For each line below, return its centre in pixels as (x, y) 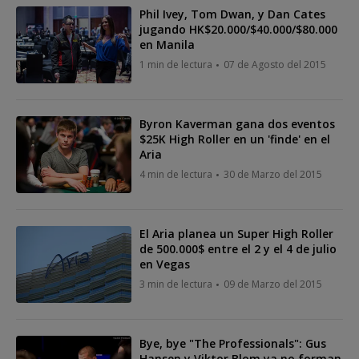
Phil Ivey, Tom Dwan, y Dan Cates (232, 14)
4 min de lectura (176, 174)
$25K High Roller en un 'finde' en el (235, 139)
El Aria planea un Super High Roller (236, 233)
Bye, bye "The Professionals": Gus (233, 343)
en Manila (167, 44)
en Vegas (165, 264)
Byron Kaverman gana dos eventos (237, 123)
